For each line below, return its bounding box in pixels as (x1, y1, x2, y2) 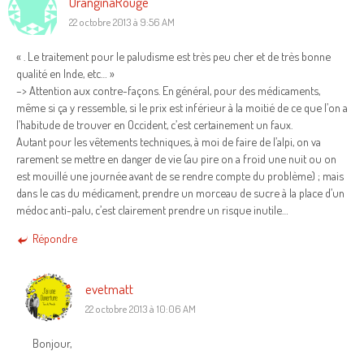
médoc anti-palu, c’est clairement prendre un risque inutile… (16, 201, 288, 217)
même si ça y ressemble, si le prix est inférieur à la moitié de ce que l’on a (16, 99, 348, 115)
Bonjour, (32, 335, 71, 350)
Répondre (32, 231, 77, 246)
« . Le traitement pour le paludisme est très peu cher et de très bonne (16, 48, 331, 63)
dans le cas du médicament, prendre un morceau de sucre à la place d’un (16, 184, 344, 200)
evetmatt (85, 279, 133, 297)
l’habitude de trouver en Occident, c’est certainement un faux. (16, 116, 292, 132)
